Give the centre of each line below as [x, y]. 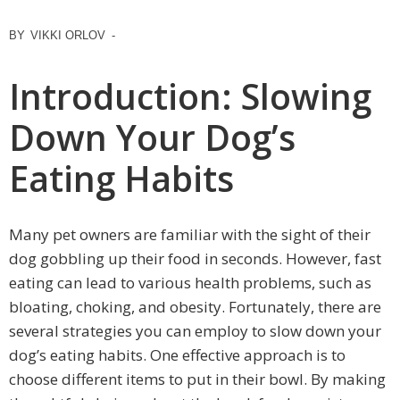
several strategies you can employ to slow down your [195, 331]
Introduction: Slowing [190, 96]
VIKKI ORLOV [68, 35]
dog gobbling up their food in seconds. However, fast [195, 259]
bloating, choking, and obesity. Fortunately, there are [195, 307]
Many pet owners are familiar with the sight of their [190, 235]
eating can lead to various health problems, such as [190, 283]
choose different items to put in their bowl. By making [197, 379]
